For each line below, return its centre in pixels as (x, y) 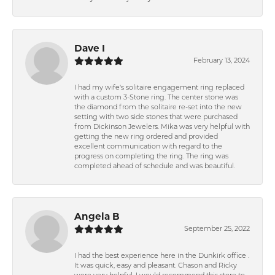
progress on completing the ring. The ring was (151, 157)
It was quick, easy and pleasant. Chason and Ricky (156, 266)
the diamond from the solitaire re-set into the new (158, 107)
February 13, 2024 (222, 61)
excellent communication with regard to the (148, 147)
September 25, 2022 (217, 229)
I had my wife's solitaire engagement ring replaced (159, 88)
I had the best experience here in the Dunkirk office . (162, 256)
